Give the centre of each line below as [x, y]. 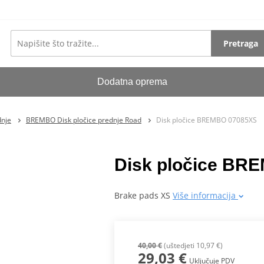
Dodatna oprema [133, 82]
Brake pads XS [143, 196]
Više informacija [205, 196]
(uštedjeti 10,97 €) [192, 246]
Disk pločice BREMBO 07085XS [206, 120]
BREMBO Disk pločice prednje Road [83, 120]
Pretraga [241, 43]
